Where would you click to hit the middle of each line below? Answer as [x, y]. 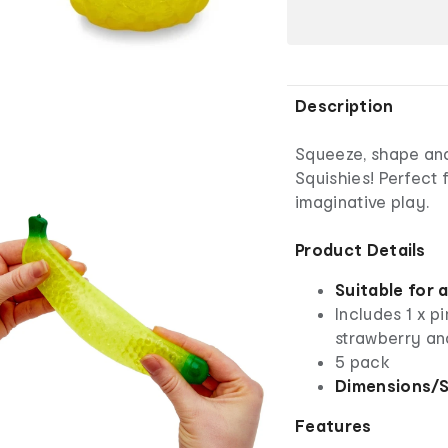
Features [333, 425]
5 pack [362, 361]
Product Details [360, 249]
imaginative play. [362, 201]
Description [344, 105]
